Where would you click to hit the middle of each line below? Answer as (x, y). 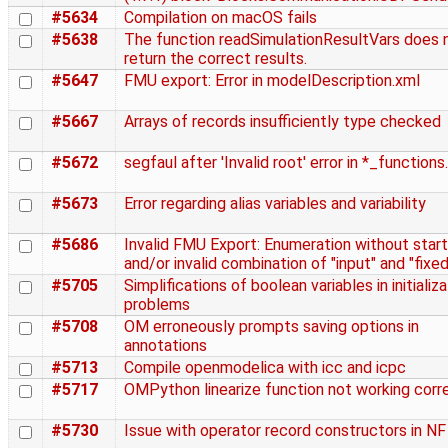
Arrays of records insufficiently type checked (282, 122)
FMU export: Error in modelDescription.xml (272, 81)
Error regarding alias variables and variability (275, 204)
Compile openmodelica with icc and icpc (265, 368)
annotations (165, 346)
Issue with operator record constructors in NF (285, 431)
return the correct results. (215, 59)
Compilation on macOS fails (220, 18)
